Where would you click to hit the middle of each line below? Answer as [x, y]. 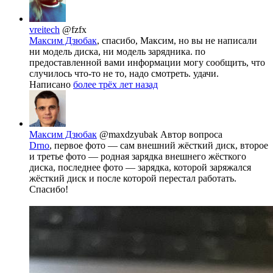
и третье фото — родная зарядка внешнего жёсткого [138, 157]
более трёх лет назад [115, 85]
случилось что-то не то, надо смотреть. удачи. [124, 74]
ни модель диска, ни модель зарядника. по [117, 52]
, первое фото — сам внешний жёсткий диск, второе [159, 146]
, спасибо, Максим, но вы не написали [177, 41]
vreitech [44, 30]
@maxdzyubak [130, 135]
